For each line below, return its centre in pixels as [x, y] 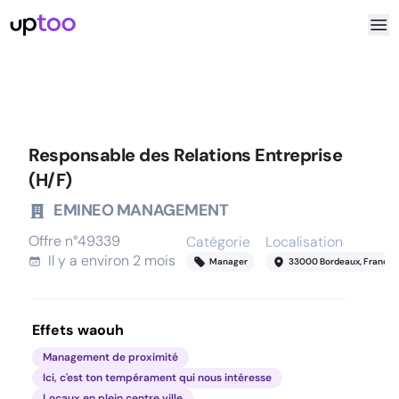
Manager [228, 261]
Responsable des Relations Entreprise [185, 155]
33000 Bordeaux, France [341, 261]
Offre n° [53, 241]
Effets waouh [78, 330]
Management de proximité [110, 357]
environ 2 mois [128, 261]
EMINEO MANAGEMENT [141, 210]
